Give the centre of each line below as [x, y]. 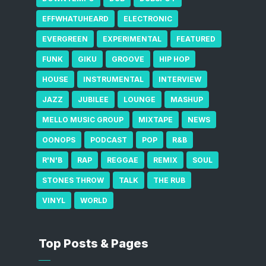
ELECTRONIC [148, 19]
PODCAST [108, 140]
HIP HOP [174, 59]
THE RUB [169, 180]
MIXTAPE [155, 120]
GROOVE [128, 59]
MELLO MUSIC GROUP [83, 120]
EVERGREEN [65, 39]
